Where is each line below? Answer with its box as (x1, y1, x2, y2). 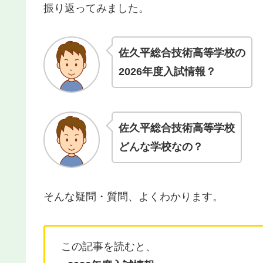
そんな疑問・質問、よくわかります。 (43, 190, 223, 203)
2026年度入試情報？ (119, 66, 216, 78)
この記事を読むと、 (61, 241, 156, 253)
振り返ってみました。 (43, 2, 149, 14)
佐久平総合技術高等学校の (119, 47, 245, 59)
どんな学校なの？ (119, 141, 203, 153)
